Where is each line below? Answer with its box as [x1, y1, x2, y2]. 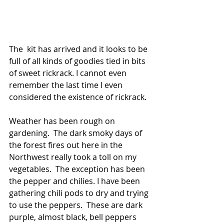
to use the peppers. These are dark [9, 199, 144, 211]
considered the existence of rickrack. [9, 91, 148, 103]
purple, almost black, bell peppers [9, 211, 138, 223]
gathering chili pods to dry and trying [9, 187, 150, 199]
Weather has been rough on [9, 115, 117, 127]
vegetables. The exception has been [9, 163, 147, 175]
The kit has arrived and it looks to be [9, 43, 149, 55]
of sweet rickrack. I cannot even [9, 67, 128, 79]
